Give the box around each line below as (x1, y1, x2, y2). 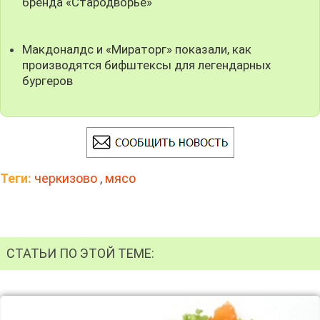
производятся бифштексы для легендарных (22, 58, 271, 73)
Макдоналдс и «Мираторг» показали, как (22, 42, 252, 57)
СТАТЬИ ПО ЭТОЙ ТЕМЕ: (6, 245, 154, 261)
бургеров (22, 74, 74, 89)
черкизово (34, 171, 97, 186)
